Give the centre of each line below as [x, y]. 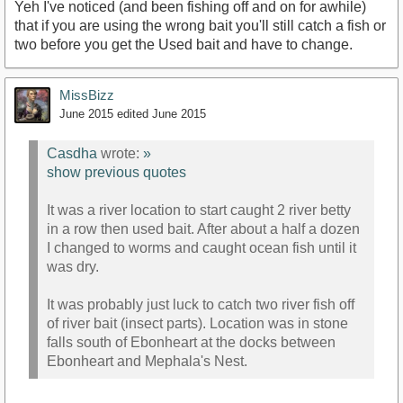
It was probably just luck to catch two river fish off [201, 305]
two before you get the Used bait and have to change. [184, 45]
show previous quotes [116, 173]
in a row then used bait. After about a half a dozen [203, 229]
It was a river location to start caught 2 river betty [199, 210]
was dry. [73, 267]
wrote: [120, 154]
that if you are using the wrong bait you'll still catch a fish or [200, 26]
